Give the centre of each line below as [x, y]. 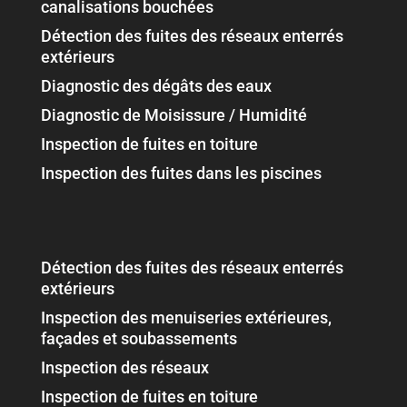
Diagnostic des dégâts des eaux [156, 86]
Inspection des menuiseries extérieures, [186, 317]
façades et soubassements [139, 338]
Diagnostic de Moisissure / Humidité [174, 115]
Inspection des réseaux [124, 367]
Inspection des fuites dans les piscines [181, 174]
